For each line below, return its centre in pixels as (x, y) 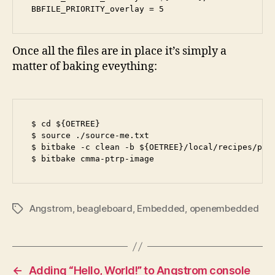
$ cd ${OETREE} (66, 124)
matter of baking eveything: (85, 67)
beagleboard (105, 209)
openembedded (224, 209)
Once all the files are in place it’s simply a (119, 52)
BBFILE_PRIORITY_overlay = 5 (98, 9)
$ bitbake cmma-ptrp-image (93, 159)
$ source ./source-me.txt (90, 136)
